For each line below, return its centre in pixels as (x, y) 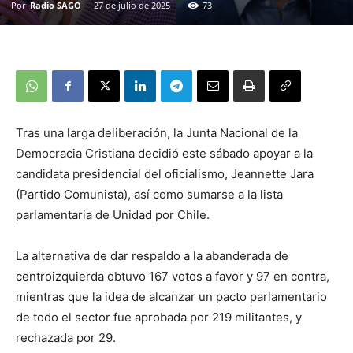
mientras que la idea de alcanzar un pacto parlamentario (171, 297)
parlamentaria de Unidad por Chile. (113, 215)
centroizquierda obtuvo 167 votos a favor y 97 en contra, (173, 277)
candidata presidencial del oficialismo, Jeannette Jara (165, 174)
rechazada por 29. (66, 338)
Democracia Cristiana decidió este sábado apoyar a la (164, 154)
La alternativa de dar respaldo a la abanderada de (152, 256)
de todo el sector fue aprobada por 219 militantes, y (159, 318)
